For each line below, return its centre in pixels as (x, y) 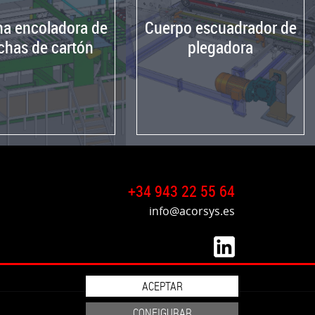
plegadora (221, 47)
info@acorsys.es (192, 211)
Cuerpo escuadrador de (220, 28)
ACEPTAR (162, 286)
